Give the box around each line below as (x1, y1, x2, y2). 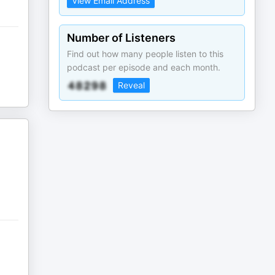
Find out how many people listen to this (67, 48, 224, 59)
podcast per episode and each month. (67, 62, 221, 72)
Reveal (118, 80, 145, 90)
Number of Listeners (67, 31, 176, 44)
